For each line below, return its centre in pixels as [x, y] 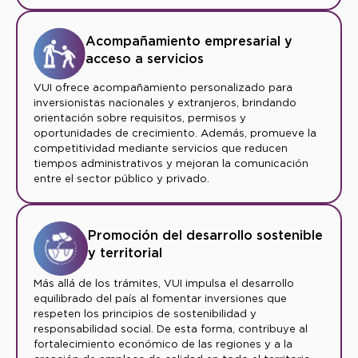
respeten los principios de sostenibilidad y [145, 314]
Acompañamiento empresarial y [189, 41]
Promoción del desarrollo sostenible [205, 236]
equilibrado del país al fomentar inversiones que [160, 299]
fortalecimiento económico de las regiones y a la [163, 344]
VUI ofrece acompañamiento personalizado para [163, 88]
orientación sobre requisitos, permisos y [140, 118]
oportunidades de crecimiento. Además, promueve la [175, 133]
